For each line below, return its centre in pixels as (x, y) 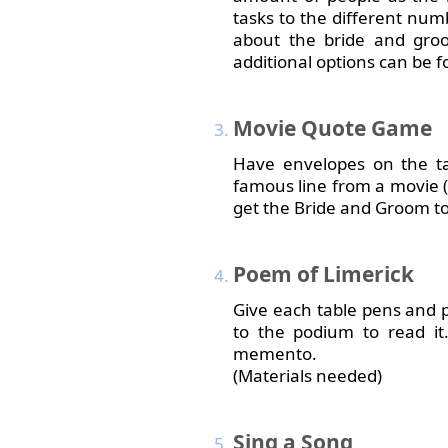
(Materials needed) (307, 375)
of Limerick (353, 274)
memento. (275, 353)
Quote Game (364, 128)
